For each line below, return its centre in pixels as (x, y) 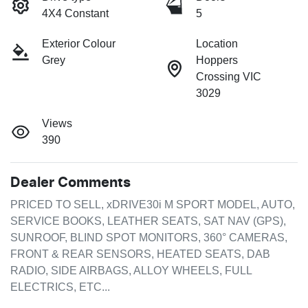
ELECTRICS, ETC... (60, 287)
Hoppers (217, 60)
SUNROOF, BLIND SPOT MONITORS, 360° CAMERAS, (149, 238)
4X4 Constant (75, 14)
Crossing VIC (229, 77)
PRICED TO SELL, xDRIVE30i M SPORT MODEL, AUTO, (153, 205)
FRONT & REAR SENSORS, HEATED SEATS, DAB (140, 254)
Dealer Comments (70, 183)
